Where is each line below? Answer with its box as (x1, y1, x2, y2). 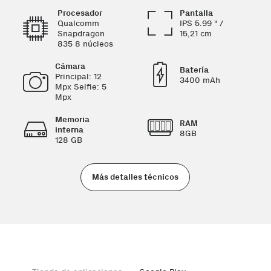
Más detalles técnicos (92, 172, 179, 182)
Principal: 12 (54, 71, 102, 82)
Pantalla (179, 8, 213, 18)
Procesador (57, 8, 102, 18)
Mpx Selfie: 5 (54, 82, 106, 92)
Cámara (54, 61, 85, 71)
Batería (179, 64, 209, 75)
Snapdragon (57, 28, 105, 39)
